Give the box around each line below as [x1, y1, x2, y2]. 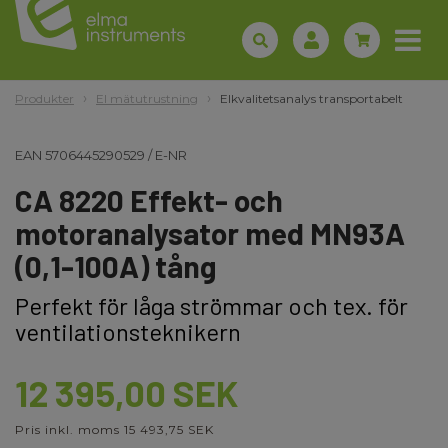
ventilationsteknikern [15, 317, 241, 346]
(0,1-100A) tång [15, 248, 216, 284]
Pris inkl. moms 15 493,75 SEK [15, 422, 214, 437]
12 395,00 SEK [15, 371, 238, 414]
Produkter [15, 91, 74, 106]
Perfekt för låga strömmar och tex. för [15, 291, 408, 320]
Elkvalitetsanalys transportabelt [220, 91, 403, 106]
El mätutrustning [96, 91, 198, 106]
